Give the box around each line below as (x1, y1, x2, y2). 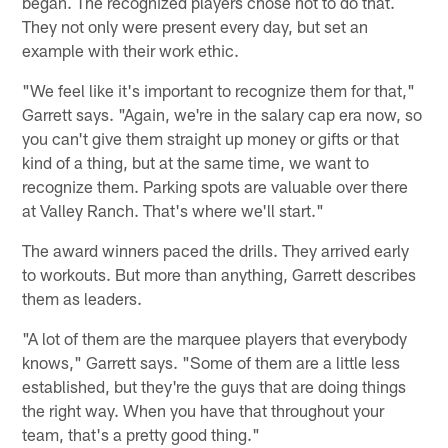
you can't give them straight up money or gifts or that (22, 127, 400, 148)
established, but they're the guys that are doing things (22, 375, 407, 396)
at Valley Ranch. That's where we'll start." (22, 199, 325, 220)
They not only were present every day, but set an (22, 15, 369, 36)
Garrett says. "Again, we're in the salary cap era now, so (22, 103, 423, 124)
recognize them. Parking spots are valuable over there (22, 175, 409, 196)
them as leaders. (22, 287, 143, 308)
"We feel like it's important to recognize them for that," (22, 79, 416, 100)
